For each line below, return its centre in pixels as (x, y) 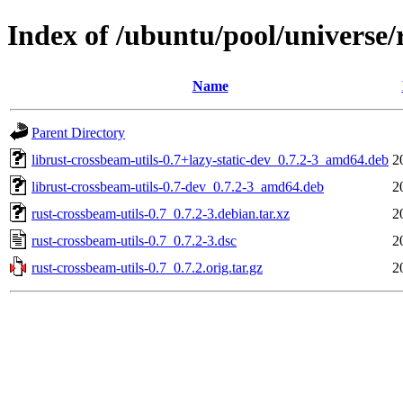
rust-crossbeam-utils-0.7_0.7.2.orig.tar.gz (147, 267)
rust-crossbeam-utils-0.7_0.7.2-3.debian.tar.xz (161, 213)
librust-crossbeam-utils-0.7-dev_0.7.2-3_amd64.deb (178, 186)
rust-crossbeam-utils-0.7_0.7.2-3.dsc (134, 240)
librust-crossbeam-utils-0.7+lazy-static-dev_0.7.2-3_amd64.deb (210, 159)
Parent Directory (78, 132)
